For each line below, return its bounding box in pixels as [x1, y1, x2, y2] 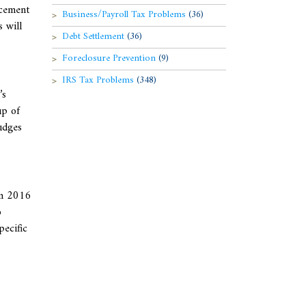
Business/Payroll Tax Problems [62, 6, 189, 23]
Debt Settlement [62, 28, 127, 45]
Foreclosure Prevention [62, 50, 158, 67]
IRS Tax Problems [62, 72, 137, 89]
